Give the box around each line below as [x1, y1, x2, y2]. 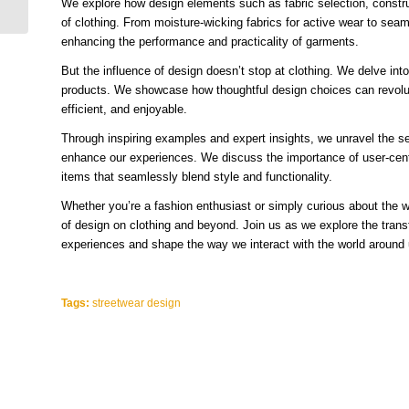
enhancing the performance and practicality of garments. [61, 34, 359, 48]
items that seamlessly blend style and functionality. [61, 170, 332, 184]
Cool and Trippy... [32, 6, 125, 21]
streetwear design [92, 297, 181, 309]
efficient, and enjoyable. [61, 101, 187, 116]
